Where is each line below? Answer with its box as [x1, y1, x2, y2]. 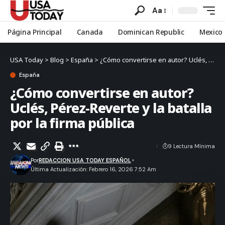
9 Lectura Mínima [168, 143, 215, 150]
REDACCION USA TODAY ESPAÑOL [38, 157, 131, 164]
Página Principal [8, 27, 62, 37]
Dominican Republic [118, 27, 184, 37]
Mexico [199, 27, 223, 37]
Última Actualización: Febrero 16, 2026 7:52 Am [30, 166, 156, 173]
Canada [76, 27, 103, 37]
